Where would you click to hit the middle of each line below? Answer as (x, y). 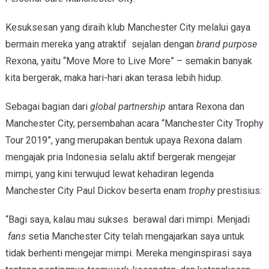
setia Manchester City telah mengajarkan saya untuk (136, 236)
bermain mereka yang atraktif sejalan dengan (101, 44)
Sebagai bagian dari (47, 106)
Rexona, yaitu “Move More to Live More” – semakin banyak (128, 61)
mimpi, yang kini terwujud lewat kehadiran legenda (109, 174)
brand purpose (226, 44)
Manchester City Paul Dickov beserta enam (97, 190)
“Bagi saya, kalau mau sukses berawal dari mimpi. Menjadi (127, 219)
